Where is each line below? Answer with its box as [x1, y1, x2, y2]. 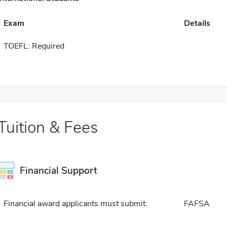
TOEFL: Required [3, 41, 64, 52]
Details [183, 18, 210, 29]
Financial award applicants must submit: [3, 198, 147, 210]
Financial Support [19, 164, 97, 178]
